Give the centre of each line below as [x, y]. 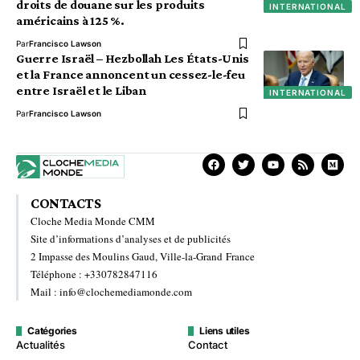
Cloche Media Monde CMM [93, 221]
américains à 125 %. [70, 20]
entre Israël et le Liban [81, 90]
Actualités [41, 345]
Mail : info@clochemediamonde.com [111, 292]
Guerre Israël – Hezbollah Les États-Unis [133, 58]
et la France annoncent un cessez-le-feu [131, 74]
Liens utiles [225, 331]
